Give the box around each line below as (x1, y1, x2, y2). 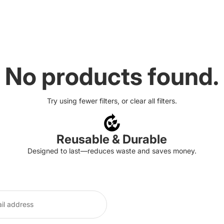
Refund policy (88, 164, 127, 172)
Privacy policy (88, 178, 129, 186)
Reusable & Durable (56, 132, 167, 146)
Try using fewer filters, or (47, 96, 130, 105)
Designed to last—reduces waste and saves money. (27, 146, 196, 155)
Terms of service (88, 192, 136, 200)
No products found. (5, 61, 219, 91)
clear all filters (130, 96, 175, 105)
